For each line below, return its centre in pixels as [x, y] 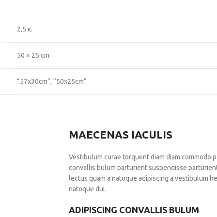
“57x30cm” [34, 81]
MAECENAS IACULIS [121, 134]
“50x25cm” [70, 81]
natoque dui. [87, 189]
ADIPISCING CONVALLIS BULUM [134, 210]
